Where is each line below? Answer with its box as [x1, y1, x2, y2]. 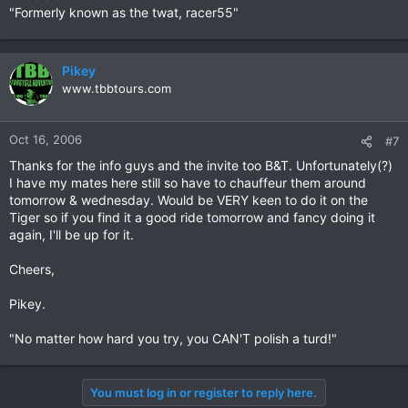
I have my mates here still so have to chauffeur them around [9, 175, 366, 191]
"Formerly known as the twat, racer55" [9, 5, 239, 21]
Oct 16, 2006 [9, 132, 82, 148]
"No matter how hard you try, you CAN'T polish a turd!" [9, 331, 337, 347]
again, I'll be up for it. [9, 227, 134, 243]
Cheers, [9, 261, 55, 278]
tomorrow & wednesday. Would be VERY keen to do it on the [9, 192, 368, 209]
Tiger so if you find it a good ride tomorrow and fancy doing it [9, 209, 375, 226]
